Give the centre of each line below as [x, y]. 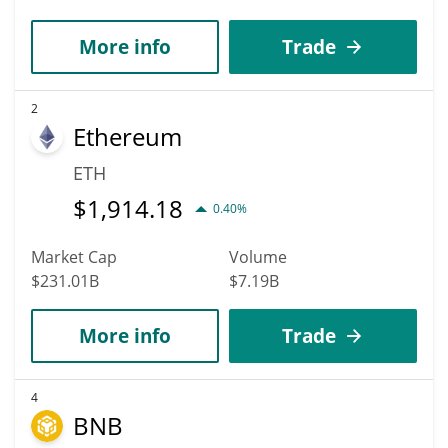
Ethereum [127, 136]
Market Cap [74, 256]
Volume [258, 256]
